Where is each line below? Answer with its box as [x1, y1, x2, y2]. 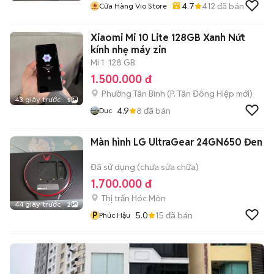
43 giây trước [15, 95, 61, 104]
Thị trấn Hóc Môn [102, 193, 166, 204]
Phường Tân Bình [102, 88, 165, 99]
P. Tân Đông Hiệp [170, 88, 234, 99]
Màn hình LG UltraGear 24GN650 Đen [91, 136, 262, 149]
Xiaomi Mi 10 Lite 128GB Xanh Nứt [91, 31, 245, 44]
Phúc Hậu [99, 210, 130, 220]
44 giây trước [15, 199, 61, 209]
